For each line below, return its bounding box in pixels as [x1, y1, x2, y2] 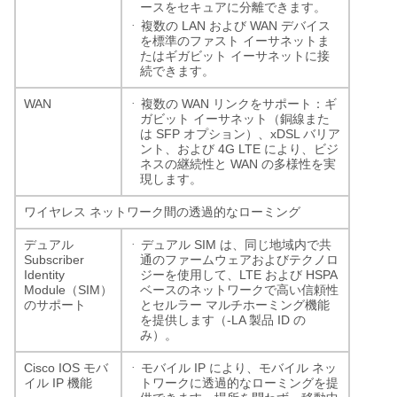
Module [24, 282, 66, 297]
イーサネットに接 [230, 49, 330, 63]
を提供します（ [140, 313, 227, 327]
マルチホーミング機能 [206, 298, 330, 312]
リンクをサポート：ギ [213, 97, 337, 111]
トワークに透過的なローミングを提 [140, 376, 339, 390]
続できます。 [140, 64, 214, 78]
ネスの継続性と [140, 157, 227, 171]
